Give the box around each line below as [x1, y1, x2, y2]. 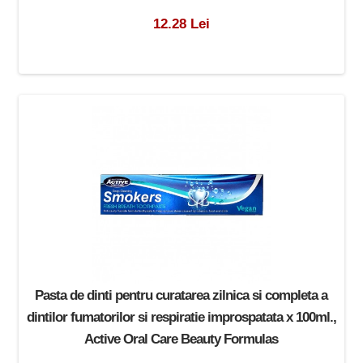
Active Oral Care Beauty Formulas [84, 331, 279, 348]
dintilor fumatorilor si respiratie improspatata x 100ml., [26, 309, 336, 326]
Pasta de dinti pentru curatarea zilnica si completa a [35, 287, 328, 304]
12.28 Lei [152, 15, 210, 32]
